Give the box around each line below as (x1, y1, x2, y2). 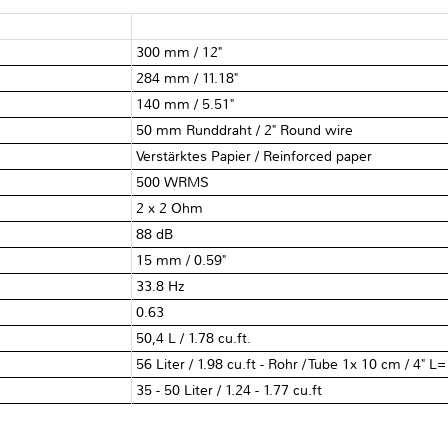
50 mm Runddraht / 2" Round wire (136, 121, 354, 139)
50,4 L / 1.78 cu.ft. (136, 329, 252, 347)
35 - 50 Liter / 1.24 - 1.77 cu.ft (136, 381, 323, 399)
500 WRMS (136, 173, 210, 191)
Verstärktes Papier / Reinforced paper (136, 147, 373, 165)
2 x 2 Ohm (136, 199, 204, 217)
